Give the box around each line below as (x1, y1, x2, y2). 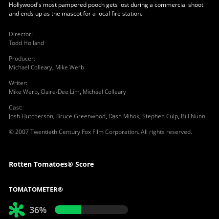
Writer (8, 78, 26, 87)
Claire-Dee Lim (40, 87, 80, 96)
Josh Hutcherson (8, 111, 53, 120)
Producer (8, 54, 34, 63)
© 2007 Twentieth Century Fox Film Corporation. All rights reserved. (8, 127, 192, 136)
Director (8, 29, 31, 38)
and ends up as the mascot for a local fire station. (8, 9, 142, 18)
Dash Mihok (108, 111, 139, 120)
